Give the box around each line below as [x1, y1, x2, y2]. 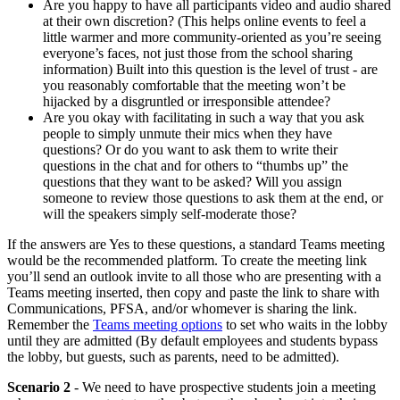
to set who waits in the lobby [222, 317, 387, 333]
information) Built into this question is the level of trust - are [43, 62, 378, 78]
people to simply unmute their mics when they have [43, 126, 332, 142]
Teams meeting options [93, 317, 222, 333]
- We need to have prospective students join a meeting [74, 379, 376, 396]
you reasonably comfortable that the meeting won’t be [43, 78, 346, 94]
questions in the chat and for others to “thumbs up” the [43, 158, 348, 174]
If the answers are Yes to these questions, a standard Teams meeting [7, 237, 385, 253]
